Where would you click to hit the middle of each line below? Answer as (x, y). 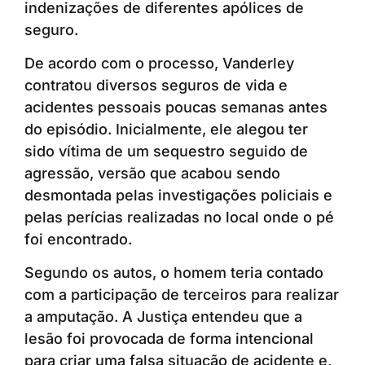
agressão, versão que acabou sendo (152, 173)
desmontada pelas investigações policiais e (178, 195)
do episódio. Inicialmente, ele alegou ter (166, 129)
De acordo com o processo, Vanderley (159, 63)
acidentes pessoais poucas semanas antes (176, 107)
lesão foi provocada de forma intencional (169, 339)
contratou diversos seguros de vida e (156, 85)
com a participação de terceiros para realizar (182, 295)
